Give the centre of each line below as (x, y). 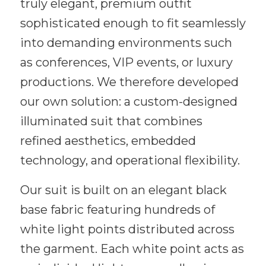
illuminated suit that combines (111, 121)
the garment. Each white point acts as (132, 249)
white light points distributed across (127, 229)
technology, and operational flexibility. (130, 161)
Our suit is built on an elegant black (123, 190)
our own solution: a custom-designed (129, 102)
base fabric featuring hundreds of (117, 210)
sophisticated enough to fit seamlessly (133, 23)
